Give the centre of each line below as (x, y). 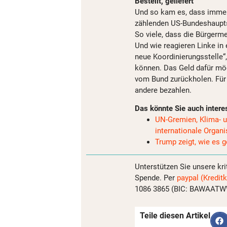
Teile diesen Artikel (175, 216)
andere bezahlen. (163, 90)
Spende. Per (156, 178)
